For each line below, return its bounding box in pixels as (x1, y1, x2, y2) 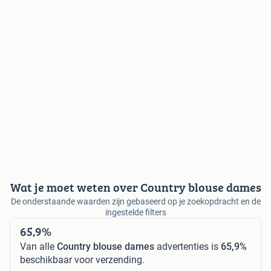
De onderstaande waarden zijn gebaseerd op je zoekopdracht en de (10, 196, 261, 206)
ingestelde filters (105, 207, 166, 217)
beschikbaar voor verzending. (20, 253, 145, 266)
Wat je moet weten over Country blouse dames (10, 178, 261, 196)
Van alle (20, 240, 57, 252)
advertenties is (154, 240, 221, 252)
